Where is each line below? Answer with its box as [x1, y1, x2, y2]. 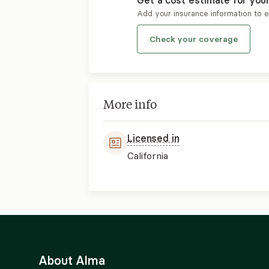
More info [103, 95, 157, 112]
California [127, 150, 169, 162]
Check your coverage [149, 34, 238, 44]
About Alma [38, 253, 106, 268]
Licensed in [127, 132, 180, 144]
